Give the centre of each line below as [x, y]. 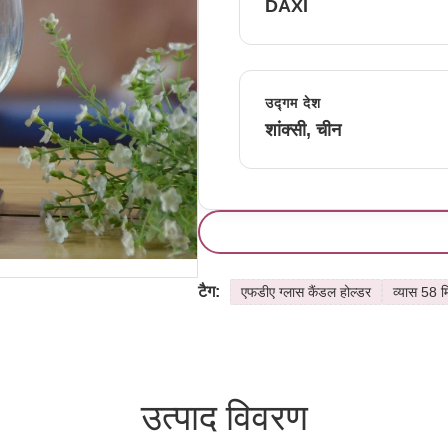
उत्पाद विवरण [224, 418]
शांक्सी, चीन [302, 130]
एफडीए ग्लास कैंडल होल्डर [305, 292]
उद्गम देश [292, 103]
